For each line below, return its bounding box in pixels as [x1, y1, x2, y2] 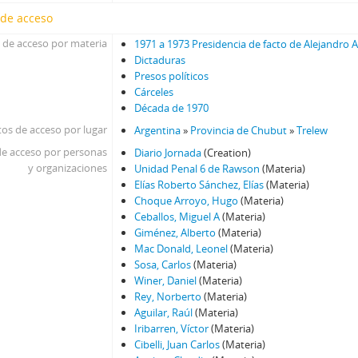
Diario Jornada [134, 145, 202, 160]
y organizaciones [27, 160, 107, 175]
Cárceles [134, 84, 174, 99]
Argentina [134, 122, 181, 137]
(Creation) [204, 145, 252, 160]
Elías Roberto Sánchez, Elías [134, 177, 265, 192]
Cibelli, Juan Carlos [134, 336, 221, 352]
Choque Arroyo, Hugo [134, 193, 239, 208]
